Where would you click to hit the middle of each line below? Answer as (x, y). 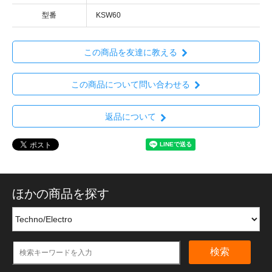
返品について (130, 117)
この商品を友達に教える (130, 52)
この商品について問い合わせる (130, 85)
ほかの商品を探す (61, 194)
